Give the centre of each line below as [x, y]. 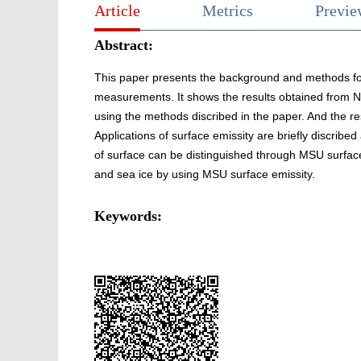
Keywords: [128, 216]
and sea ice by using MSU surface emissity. [205, 174]
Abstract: [124, 45]
